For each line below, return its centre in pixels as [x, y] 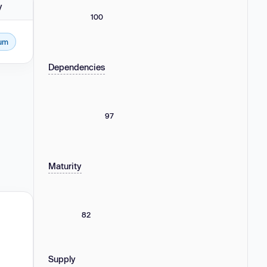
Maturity [65, 166]
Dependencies [77, 67]
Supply [62, 259]
